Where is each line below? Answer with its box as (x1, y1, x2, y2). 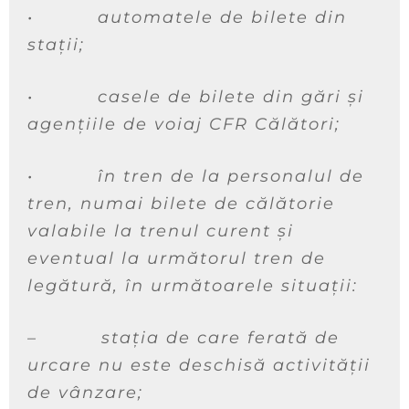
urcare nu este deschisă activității (27, 355, 371, 375)
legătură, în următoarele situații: (27, 276, 358, 296)
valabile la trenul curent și (27, 221, 294, 241)
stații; (27, 35, 85, 55)
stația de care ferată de (101, 328, 340, 348)
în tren (98, 166, 171, 186)
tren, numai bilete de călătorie (27, 194, 335, 214)
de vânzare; (27, 383, 143, 403)
